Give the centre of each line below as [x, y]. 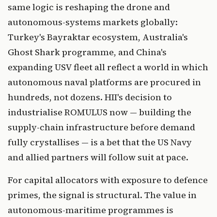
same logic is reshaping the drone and [89, 7]
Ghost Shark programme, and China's [87, 52]
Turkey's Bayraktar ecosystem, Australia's [98, 37]
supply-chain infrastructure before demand [101, 127]
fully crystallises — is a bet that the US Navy [100, 142]
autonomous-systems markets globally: [93, 22]
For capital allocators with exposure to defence [108, 180]
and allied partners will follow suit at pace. [98, 157]
